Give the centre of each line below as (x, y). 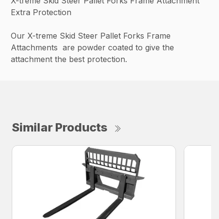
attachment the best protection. (69, 59)
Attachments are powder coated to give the (93, 48)
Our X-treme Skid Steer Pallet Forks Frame (91, 36)
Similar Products (60, 128)
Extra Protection (41, 12)
